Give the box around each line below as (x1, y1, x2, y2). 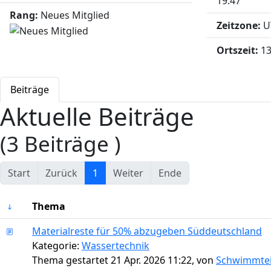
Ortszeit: (217, 43, 258, 57)
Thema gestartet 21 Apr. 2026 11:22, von (32, 253, 216, 267)
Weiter (113, 166, 143, 180)
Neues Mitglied (41, 8, 109, 22)
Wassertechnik (82, 238, 149, 252)
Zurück (45, 166, 77, 180)
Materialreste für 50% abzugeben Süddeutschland (32, 224, 262, 238)
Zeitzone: (217, 18, 261, 32)
